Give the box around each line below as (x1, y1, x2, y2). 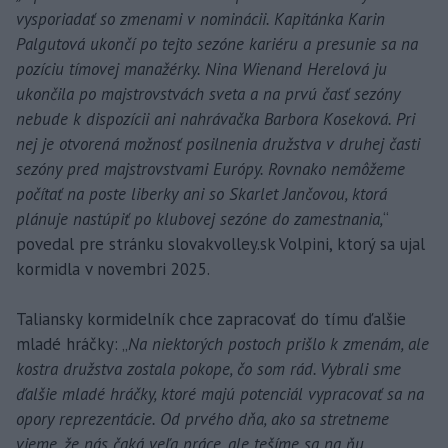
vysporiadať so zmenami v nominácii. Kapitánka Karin (16, 8, 385, 31)
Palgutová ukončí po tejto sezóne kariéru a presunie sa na (16, 33, 418, 56)
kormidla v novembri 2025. (16, 258, 210, 281)
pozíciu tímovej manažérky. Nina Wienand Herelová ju (16, 58, 387, 81)
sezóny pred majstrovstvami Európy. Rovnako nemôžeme (16, 158, 405, 181)
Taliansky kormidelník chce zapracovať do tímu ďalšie (16, 308, 406, 331)
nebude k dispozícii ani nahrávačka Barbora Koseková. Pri (16, 108, 415, 131)
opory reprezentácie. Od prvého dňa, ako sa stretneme (16, 408, 389, 431)
